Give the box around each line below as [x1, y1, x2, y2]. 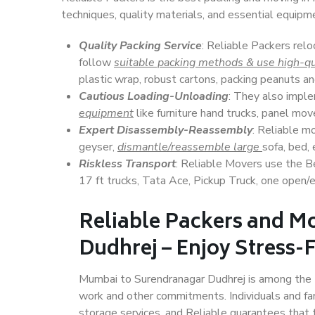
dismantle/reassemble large [117, 139, 262, 155]
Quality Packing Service [79, 38, 202, 53]
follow [79, 55, 114, 70]
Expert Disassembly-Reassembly [79, 122, 252, 138]
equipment [79, 105, 134, 121]
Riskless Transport [79, 156, 176, 172]
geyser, [79, 139, 117, 155]
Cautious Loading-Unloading [79, 89, 229, 104]
